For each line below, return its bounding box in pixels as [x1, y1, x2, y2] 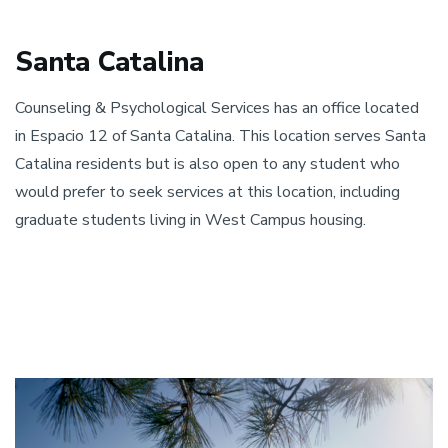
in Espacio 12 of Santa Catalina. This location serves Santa [15, 124, 426, 147]
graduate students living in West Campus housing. [15, 208, 366, 231]
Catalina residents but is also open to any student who [15, 152, 400, 175]
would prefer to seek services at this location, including [15, 180, 400, 203]
